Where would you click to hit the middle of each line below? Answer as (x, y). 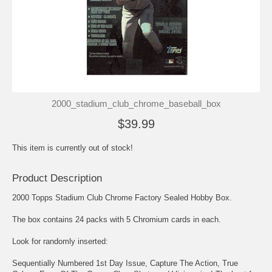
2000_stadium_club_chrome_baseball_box (136, 103)
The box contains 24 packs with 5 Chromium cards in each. (117, 219)
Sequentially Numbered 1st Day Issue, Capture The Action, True (125, 263)
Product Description (57, 178)
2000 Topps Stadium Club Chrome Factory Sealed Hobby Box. (122, 197)
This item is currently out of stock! (73, 148)
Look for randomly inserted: (60, 241)
